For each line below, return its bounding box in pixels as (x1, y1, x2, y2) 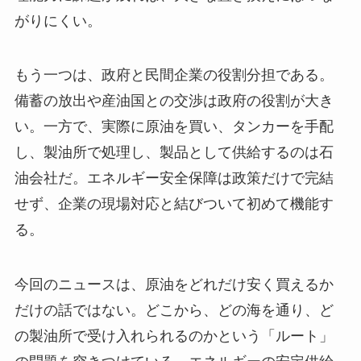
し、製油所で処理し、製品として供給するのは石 (14, 144, 334, 161)
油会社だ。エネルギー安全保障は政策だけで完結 (14, 170, 334, 187)
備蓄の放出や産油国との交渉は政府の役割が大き (14, 93, 334, 110)
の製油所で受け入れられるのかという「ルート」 (14, 328, 334, 345)
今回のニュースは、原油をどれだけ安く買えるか (14, 276, 334, 293)
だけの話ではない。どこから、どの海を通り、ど (14, 302, 334, 319)
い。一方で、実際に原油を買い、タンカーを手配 (14, 118, 334, 135)
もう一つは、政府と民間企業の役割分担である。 (14, 67, 334, 84)
